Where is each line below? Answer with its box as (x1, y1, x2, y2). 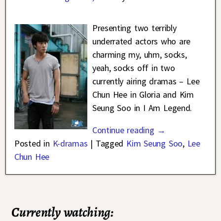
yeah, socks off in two (92, 62, 175, 74)
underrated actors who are (92, 35, 191, 47)
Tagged (96, 137, 124, 149)
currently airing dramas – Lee (92, 75, 200, 87)
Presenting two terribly (92, 22, 177, 34)
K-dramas (52, 137, 88, 149)
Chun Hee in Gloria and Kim (92, 88, 194, 100)
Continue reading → (92, 124, 166, 136)
